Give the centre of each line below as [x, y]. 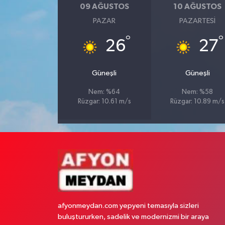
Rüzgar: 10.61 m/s [104, 102]
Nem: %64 [104, 92]
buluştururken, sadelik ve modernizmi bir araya [133, 217]
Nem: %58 [198, 92]
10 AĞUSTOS [198, 6]
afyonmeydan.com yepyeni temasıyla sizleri [128, 206]
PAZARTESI [198, 21]
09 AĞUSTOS [104, 6]
